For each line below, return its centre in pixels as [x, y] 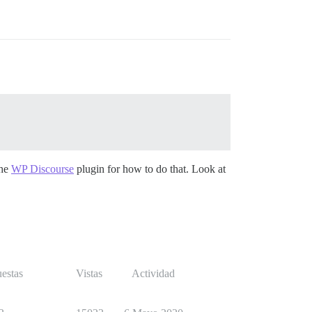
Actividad [153, 273]
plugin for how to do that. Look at [150, 169]
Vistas [89, 273]
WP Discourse [42, 169]
